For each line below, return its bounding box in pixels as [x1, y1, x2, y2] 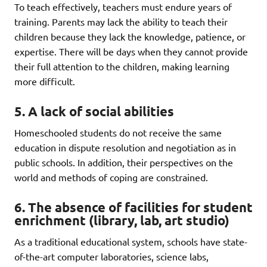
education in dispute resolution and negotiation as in [14, 141, 236, 153]
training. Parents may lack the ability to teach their [14, 15, 228, 28]
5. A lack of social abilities [14, 103, 174, 119]
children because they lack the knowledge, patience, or [14, 30, 246, 43]
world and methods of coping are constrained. [14, 170, 208, 183]
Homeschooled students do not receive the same [14, 126, 222, 138]
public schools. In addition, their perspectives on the [14, 156, 233, 168]
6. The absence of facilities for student [14, 198, 253, 215]
